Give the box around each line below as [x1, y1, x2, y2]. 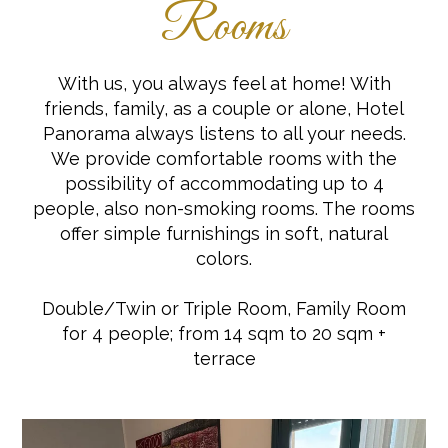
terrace [192, 348, 256, 369]
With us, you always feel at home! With [57, 73, 391, 94]
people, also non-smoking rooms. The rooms [33, 198, 415, 219]
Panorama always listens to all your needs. [42, 123, 406, 144]
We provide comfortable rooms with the [51, 148, 397, 169]
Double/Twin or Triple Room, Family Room [42, 298, 406, 319]
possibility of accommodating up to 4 [64, 173, 384, 194]
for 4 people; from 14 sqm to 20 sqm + [62, 323, 386, 344]
